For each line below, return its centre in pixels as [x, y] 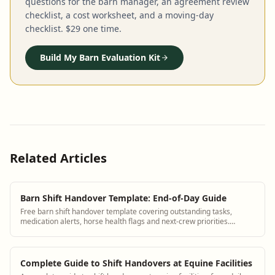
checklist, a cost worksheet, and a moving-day [119, 15]
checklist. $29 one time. [73, 28]
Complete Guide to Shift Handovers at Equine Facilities [136, 263]
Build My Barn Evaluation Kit [100, 57]
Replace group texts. [55, 231]
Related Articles [58, 158]
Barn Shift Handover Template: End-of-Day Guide [123, 198]
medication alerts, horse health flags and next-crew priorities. [125, 221]
